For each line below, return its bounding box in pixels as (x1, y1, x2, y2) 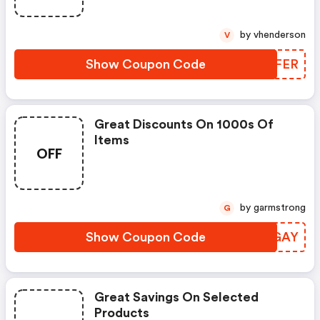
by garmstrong (254, 203, 306, 213)
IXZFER (253, 58, 299, 71)
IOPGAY (248, 231, 299, 244)
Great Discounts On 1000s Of (94, 118, 274, 131)
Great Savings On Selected (94, 291, 259, 304)
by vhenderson (254, 30, 306, 40)
